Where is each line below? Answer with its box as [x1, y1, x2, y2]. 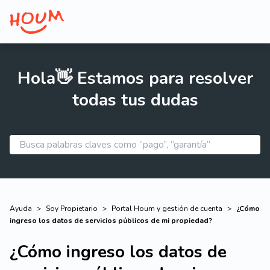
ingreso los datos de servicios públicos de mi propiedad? [10, 216, 212, 225]
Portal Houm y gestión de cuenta [111, 204, 222, 213]
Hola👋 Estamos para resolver [17, 67, 253, 90]
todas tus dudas [72, 89, 198, 111]
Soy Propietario [46, 204, 98, 213]
